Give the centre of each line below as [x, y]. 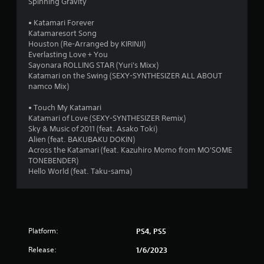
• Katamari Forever [61, 23]
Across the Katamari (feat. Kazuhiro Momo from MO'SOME [130, 150]
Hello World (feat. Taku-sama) [80, 171]
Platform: [43, 231]
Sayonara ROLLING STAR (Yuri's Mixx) [93, 65]
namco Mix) [49, 86]
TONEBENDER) [53, 161]
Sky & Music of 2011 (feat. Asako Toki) [93, 129]
